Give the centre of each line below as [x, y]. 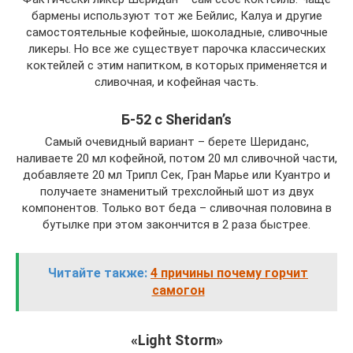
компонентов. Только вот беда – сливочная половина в [176, 208]
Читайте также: [98, 273]
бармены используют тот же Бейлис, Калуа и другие [176, 16]
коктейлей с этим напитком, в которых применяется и [176, 66]
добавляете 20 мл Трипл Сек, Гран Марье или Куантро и [176, 175]
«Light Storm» [176, 340]
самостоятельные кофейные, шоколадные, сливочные [176, 33]
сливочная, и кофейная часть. [176, 82]
